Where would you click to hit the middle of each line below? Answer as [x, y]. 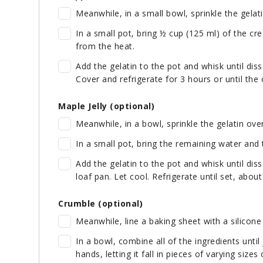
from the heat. [105, 46]
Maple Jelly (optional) [106, 106]
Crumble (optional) [100, 204]
